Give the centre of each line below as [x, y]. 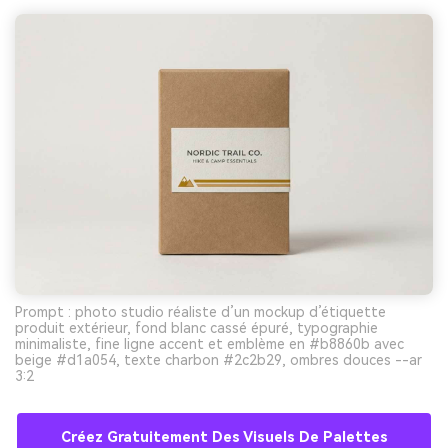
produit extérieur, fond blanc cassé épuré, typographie [196, 328]
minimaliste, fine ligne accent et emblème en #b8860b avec [209, 344]
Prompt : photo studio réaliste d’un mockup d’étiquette [200, 312]
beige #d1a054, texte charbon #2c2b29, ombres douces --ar [218, 360]
